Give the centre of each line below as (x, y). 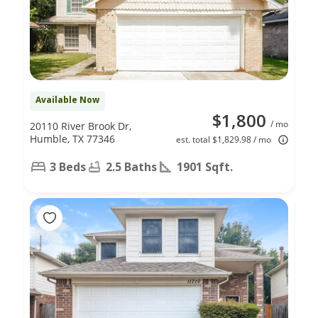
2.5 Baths (131, 166)
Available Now (67, 99)
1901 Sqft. (205, 166)
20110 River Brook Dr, (81, 126)
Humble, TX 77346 (72, 138)
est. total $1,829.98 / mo (224, 139)
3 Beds (68, 166)
